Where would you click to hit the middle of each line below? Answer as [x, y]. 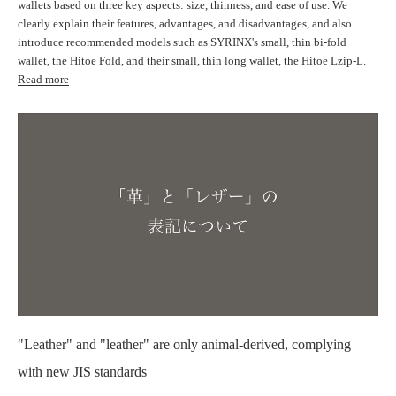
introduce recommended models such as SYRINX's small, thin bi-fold [182, 42]
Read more [43, 80]
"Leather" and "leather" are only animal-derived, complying [184, 344]
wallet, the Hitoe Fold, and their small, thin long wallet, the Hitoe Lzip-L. [192, 61]
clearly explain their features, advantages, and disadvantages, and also [185, 24]
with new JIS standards [82, 371]
